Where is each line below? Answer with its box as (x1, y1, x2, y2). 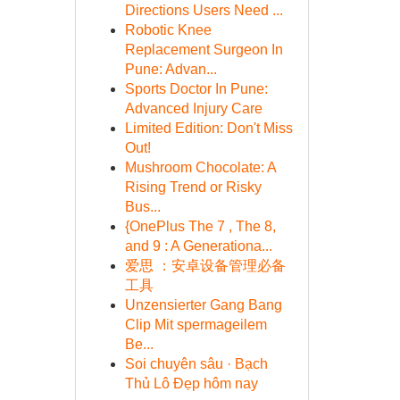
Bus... (124, 199, 161, 214)
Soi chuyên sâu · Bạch (124, 356, 268, 371)
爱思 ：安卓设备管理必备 (124, 258, 286, 273)
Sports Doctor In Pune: (124, 81, 268, 96)
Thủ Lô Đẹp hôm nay (124, 376, 258, 391)
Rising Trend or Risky (124, 179, 262, 195)
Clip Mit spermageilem (124, 317, 267, 332)
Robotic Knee (124, 22, 212, 37)
